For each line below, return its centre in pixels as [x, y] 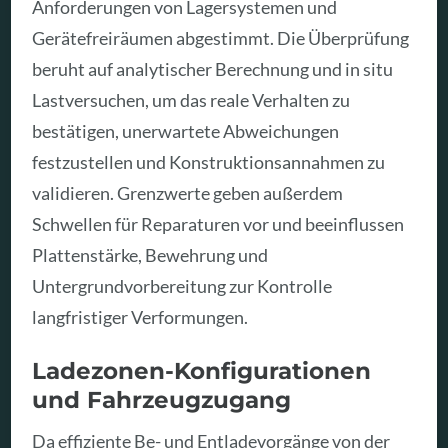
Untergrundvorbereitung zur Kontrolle [182, 285]
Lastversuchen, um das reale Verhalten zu [191, 99]
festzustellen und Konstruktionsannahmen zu [209, 161]
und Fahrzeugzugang [162, 400]
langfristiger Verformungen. [140, 316]
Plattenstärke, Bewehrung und [150, 254]
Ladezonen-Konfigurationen [202, 371]
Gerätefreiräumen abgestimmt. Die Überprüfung [221, 37]
